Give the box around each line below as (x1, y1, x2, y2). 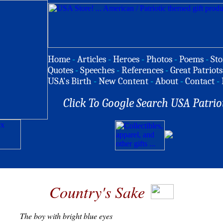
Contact (185, 76, 215, 87)
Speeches (80, 65, 114, 76)
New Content (99, 76, 148, 87)
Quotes (48, 65, 73, 76)
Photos (146, 54, 172, 65)
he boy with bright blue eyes (24, 211, 112, 221)
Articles (77, 54, 106, 65)
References (121, 65, 163, 76)
